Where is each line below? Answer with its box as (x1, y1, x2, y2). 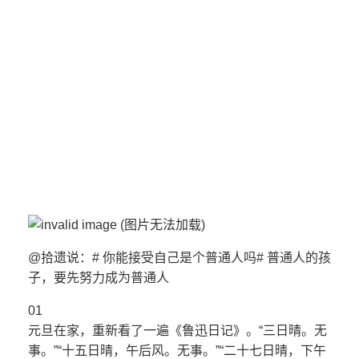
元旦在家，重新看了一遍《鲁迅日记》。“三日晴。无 (28, 324, 327, 338)
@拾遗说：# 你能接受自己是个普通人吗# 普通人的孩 (28, 251, 331, 265)
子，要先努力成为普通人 (28, 271, 169, 285)
